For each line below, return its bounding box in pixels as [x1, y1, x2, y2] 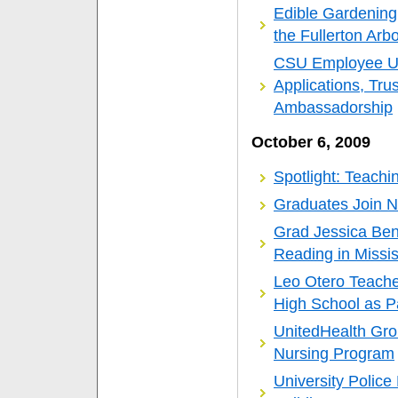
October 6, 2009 [251, 132, 370, 151]
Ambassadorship [274, 98, 393, 116]
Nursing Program [274, 344, 394, 362]
